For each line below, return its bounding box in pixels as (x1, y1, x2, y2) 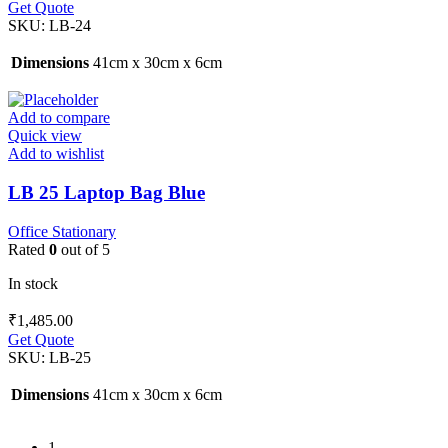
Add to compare (8, 109, 110, 127)
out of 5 (57, 240, 110, 258)
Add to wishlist (8, 145, 104, 163)
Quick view (8, 127, 82, 145)
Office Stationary (8, 222, 116, 240)
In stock (8, 274, 58, 292)
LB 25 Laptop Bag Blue (8, 181, 205, 203)
